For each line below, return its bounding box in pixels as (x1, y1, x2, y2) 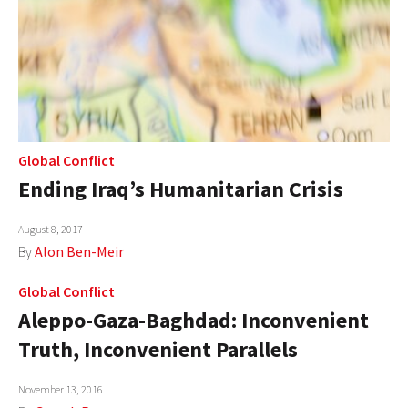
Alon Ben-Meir (35, 241, 124, 260)
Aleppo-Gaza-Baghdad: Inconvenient (18, 305, 369, 334)
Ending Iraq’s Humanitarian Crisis (18, 174, 343, 203)
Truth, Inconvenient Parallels (18, 334, 298, 363)
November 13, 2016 (18, 382, 103, 396)
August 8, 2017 (18, 221, 83, 236)
